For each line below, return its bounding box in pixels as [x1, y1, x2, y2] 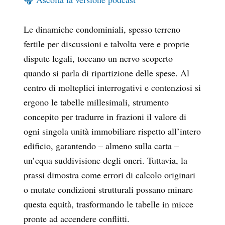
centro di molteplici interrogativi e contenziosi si [24, 81, 201, 94]
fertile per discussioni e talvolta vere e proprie [24, 38, 189, 50]
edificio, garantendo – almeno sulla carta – [24, 140, 179, 152]
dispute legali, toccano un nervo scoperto [24, 52, 173, 65]
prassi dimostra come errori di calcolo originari [24, 169, 195, 181]
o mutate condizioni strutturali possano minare [24, 183, 193, 196]
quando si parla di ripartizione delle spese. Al [24, 67, 189, 79]
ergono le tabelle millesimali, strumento [24, 96, 169, 108]
